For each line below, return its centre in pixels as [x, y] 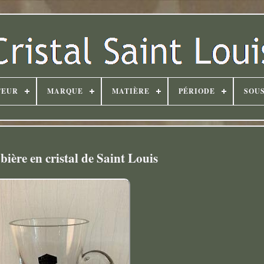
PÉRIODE [197, 91]
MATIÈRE [131, 91]
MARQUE [65, 91]
